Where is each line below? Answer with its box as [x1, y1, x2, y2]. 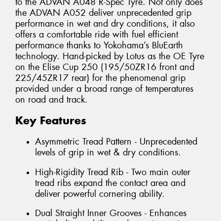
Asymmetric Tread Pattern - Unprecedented [35, 135, 197, 147]
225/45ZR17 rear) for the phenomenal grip [15, 72, 185, 84]
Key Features [15, 113, 86, 128]
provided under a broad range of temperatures [15, 82, 193, 95]
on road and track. [15, 93, 88, 106]
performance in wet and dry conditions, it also [15, 17, 195, 30]
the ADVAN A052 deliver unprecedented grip [15, 6, 191, 19]
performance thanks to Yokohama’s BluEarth [15, 39, 183, 51]
